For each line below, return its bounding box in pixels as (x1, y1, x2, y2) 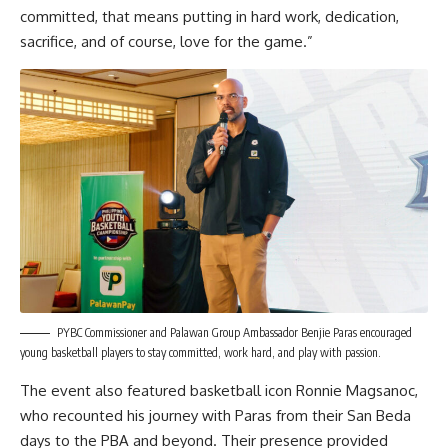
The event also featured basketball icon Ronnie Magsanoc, (20, 380, 418, 400)
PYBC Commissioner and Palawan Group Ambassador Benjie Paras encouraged (57, 324, 412, 340)
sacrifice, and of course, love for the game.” (20, 31, 313, 51)
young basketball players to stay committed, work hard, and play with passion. (20, 344, 381, 360)
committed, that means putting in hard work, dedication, (20, 6, 399, 26)
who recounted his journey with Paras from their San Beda (20, 405, 411, 425)
